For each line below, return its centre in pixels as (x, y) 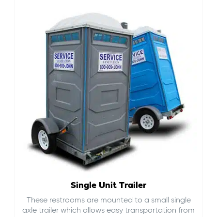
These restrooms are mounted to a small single (108, 200)
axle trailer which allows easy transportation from (108, 210)
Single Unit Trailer (108, 185)
